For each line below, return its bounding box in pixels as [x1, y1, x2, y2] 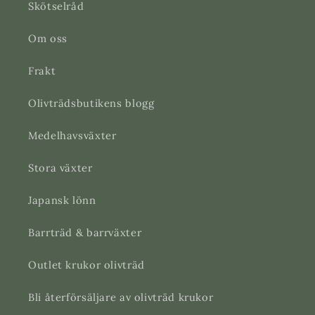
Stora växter [28, 160, 93, 174]
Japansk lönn [28, 193, 96, 207]
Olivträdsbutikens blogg [28, 96, 155, 110]
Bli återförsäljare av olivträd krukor [28, 290, 214, 304]
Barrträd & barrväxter [28, 225, 142, 239]
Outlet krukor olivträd [28, 257, 145, 271]
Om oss [28, 31, 67, 45]
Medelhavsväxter [28, 128, 117, 142]
